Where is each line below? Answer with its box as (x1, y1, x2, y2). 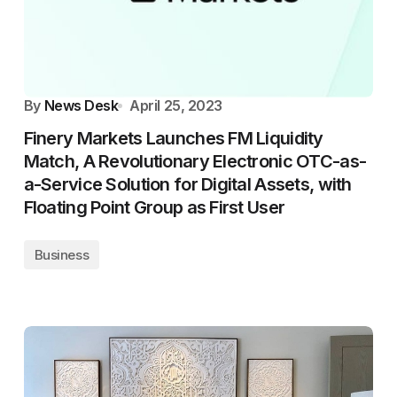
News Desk (43, 97, 119, 114)
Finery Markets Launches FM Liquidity (23, 128, 323, 149)
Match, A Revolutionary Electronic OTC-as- (23, 151, 367, 172)
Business (34, 246, 90, 263)
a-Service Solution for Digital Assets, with (23, 174, 352, 195)
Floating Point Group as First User (23, 197, 285, 218)
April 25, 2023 (129, 97, 222, 114)
